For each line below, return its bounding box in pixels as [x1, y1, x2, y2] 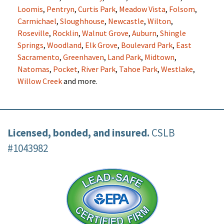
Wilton [147, 16, 171, 26]
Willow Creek [17, 76, 62, 86]
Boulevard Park [121, 40, 172, 50]
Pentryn [46, 4, 74, 14]
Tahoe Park [119, 64, 157, 74]
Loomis [17, 4, 43, 14]
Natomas [17, 64, 49, 74]
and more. [62, 76, 97, 86]
